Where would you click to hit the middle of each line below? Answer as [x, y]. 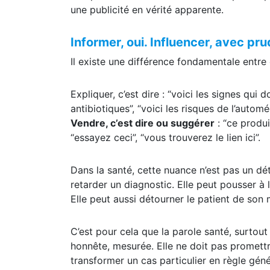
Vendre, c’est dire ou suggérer [143, 137]
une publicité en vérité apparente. [147, 24]
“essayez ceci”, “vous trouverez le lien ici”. [165, 152]
